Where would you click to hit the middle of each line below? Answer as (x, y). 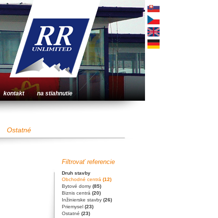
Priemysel (73, 207)
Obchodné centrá (82, 179)
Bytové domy (77, 186)
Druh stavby (76, 173)
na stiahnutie (54, 93)
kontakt (14, 93)
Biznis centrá (77, 193)
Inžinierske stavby (82, 200)
